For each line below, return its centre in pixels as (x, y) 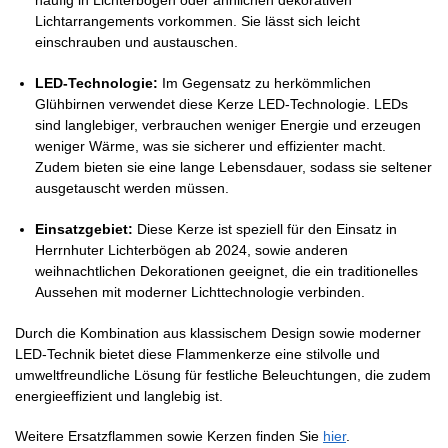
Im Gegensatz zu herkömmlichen (264, 83)
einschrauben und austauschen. (136, 42)
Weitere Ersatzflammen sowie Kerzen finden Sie (169, 436)
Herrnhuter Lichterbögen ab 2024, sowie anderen (191, 250)
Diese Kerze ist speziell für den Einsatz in (265, 229)
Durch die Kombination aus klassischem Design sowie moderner (218, 332)
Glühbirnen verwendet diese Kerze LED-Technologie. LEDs (221, 104)
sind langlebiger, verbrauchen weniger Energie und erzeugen (228, 125)
